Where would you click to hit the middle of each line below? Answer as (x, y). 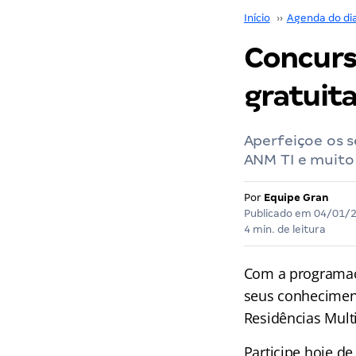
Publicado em (279, 213)
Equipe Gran (296, 197)
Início (257, 18)
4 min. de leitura (284, 229)
